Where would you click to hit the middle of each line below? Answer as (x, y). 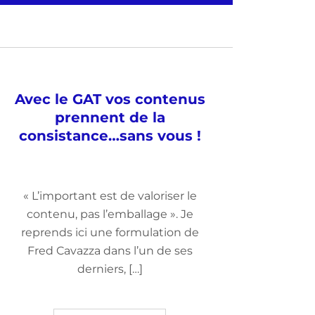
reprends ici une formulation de (110, 232)
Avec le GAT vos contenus (110, 99)
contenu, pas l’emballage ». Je (110, 214)
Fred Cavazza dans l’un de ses (110, 251)
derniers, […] (110, 269)
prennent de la (110, 117)
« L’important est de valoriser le (110, 196)
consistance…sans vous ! (110, 136)
